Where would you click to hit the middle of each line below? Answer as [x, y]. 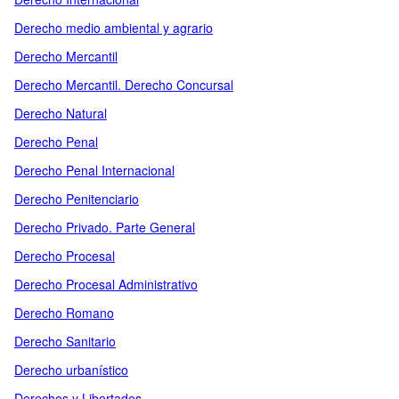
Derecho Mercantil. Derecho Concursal [124, 85]
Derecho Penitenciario [77, 199]
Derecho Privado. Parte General [105, 227]
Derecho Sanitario [65, 341]
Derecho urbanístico [71, 370]
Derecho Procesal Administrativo [106, 284]
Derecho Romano [64, 313]
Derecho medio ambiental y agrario [114, 28]
